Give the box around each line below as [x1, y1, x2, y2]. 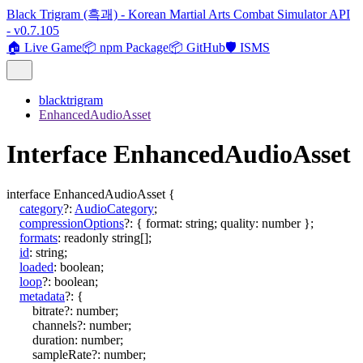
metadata [19, 288, 65, 303]
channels [32, 318, 77, 332]
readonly [64, 230, 109, 245]
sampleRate [32, 347, 92, 361]
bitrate [32, 303, 64, 318]
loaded [19, 259, 53, 274]
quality [220, 216, 255, 230]
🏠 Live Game [6, 41, 82, 54]
